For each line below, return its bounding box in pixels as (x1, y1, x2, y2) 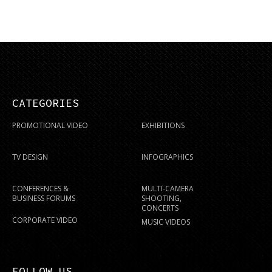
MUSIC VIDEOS (141, 216, 190, 227)
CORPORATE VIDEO (12, 214, 78, 225)
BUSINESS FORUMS (12, 192, 75, 203)
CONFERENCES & (12, 183, 69, 194)
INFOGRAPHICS (141, 151, 193, 162)
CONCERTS (141, 202, 178, 213)
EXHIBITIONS (141, 120, 185, 131)
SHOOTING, (141, 192, 182, 203)
